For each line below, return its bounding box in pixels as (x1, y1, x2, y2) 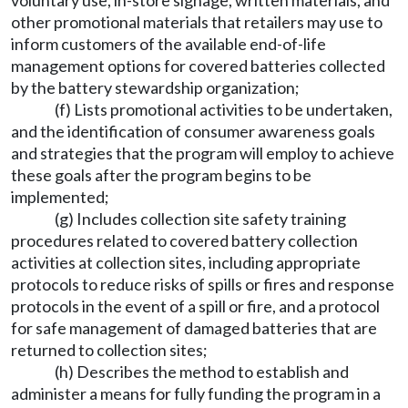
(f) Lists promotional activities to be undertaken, (55, 99, 393, 119)
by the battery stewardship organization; (11, 77, 300, 97)
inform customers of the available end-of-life (11, 34, 326, 54)
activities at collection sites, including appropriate (11, 252, 361, 272)
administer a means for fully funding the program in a (11, 383, 381, 403)
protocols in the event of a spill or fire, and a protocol (11, 296, 380, 316)
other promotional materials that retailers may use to (11, 12, 382, 32)
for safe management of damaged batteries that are (11, 318, 377, 338)
